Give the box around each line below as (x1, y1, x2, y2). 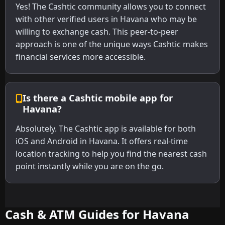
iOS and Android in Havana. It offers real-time (16, 136, 188, 147)
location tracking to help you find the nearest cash (16, 148, 207, 160)
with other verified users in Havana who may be (16, 14, 197, 25)
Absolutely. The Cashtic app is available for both (16, 123, 196, 135)
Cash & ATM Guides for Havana (5, 206, 189, 223)
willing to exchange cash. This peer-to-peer (16, 26, 178, 38)
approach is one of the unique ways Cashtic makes (16, 39, 208, 50)
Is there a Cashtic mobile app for (23, 91, 173, 104)
